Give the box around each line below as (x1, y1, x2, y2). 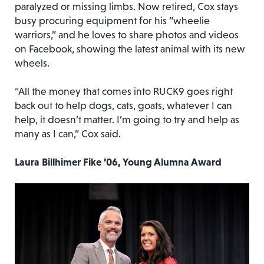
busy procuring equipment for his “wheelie (15, 14, 210, 27)
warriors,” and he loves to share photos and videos (15, 28, 239, 41)
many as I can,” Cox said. (15, 127, 121, 140)
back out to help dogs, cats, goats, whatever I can (15, 99, 232, 111)
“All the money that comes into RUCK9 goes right (15, 85, 233, 97)
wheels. (15, 57, 49, 69)
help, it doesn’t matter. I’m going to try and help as (15, 113, 239, 126)
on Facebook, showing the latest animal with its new (15, 42, 245, 55)
